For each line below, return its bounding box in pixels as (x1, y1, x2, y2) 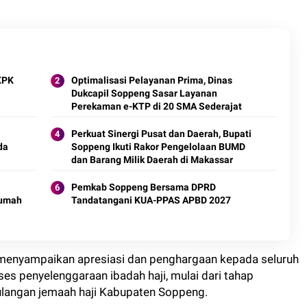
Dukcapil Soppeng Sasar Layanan (71, 88, 217, 99)
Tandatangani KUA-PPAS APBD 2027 (71, 195, 231, 206)
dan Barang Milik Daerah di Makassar (71, 154, 233, 165)
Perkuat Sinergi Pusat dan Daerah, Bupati (71, 128, 251, 139)
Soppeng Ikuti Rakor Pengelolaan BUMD (71, 141, 245, 152)
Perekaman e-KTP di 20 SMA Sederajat (71, 101, 242, 112)
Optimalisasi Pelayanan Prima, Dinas (71, 75, 232, 86)
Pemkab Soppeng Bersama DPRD (71, 182, 216, 193)
